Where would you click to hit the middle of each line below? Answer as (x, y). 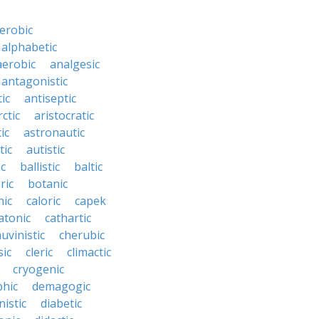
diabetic (61, 303)
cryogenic (38, 269)
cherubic (82, 235)
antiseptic (50, 98)
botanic (48, 184)
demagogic (61, 286)
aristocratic (64, 115)
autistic (46, 150)
